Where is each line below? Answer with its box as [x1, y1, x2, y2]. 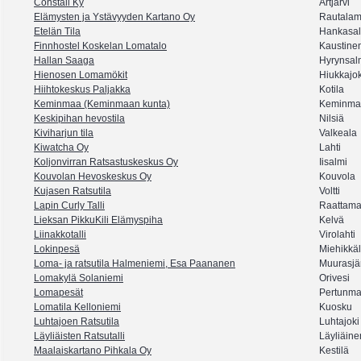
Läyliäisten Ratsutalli [34, 330, 125, 342]
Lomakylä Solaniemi [34, 272, 123, 284]
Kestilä [319, 345, 349, 357]
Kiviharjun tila [34, 127, 93, 139]
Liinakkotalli [34, 229, 86, 241]
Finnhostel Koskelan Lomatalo [34, 40, 167, 52]
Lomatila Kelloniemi [34, 301, 121, 313]
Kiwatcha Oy [34, 142, 89, 154]
